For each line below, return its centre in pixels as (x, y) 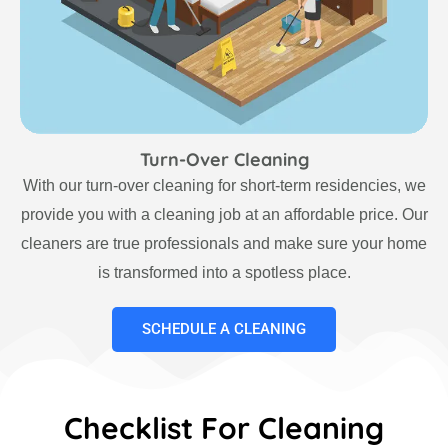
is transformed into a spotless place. (224, 273)
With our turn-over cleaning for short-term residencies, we (224, 186)
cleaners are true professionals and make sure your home (224, 244)
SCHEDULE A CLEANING (224, 329)
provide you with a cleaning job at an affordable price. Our (224, 215)
